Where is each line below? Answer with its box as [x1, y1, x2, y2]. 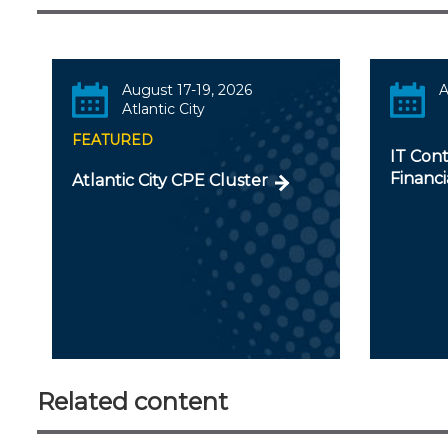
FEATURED [72, 130, 153, 149]
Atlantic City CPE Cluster [72, 170, 268, 190]
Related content [37, 386, 228, 416]
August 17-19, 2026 [121, 80, 252, 99]
